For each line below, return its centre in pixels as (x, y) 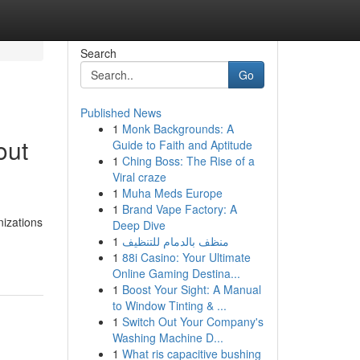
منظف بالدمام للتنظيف (175, 241)
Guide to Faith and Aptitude (182, 145)
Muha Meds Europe (172, 193)
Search (98, 53)
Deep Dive (139, 225)
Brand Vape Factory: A (179, 209)
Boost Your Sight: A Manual (191, 289)
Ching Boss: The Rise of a (188, 161)
